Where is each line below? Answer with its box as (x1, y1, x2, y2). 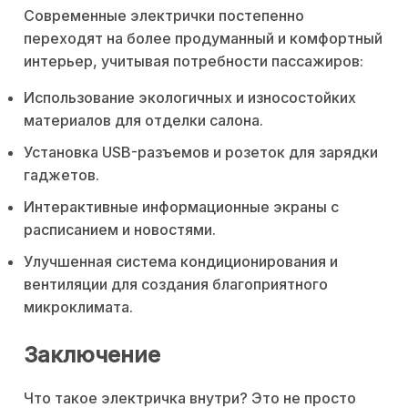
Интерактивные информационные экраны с (24, 197, 339, 216)
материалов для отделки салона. (24, 110, 263, 129)
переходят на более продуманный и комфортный (24, 28, 382, 47)
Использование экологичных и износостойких (24, 87, 356, 107)
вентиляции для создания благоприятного (24, 274, 328, 293)
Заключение (24, 342, 160, 369)
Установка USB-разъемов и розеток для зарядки (24, 142, 378, 161)
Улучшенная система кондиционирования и (24, 251, 338, 270)
